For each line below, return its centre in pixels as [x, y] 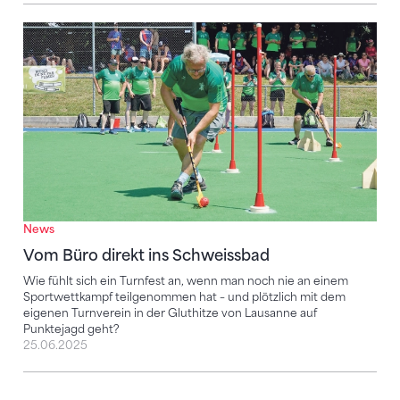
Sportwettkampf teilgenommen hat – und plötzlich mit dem [184, 296]
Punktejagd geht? [71, 329]
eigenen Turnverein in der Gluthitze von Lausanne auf [170, 312]
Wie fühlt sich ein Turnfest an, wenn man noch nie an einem [186, 280]
